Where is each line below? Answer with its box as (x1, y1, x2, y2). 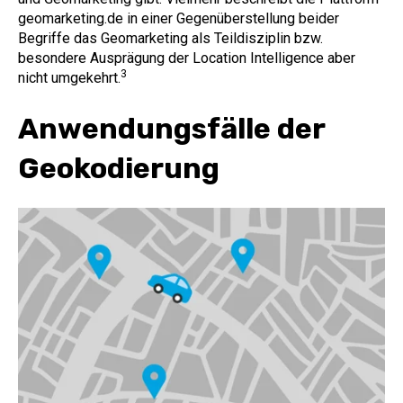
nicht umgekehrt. (18, 69, 121, 87)
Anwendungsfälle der (18, 111, 325, 146)
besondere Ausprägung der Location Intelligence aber (18, 49, 355, 67)
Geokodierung (18, 150, 219, 185)
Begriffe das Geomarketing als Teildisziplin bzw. (18, 30, 323, 48)
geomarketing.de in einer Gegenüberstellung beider (18, 10, 339, 28)
